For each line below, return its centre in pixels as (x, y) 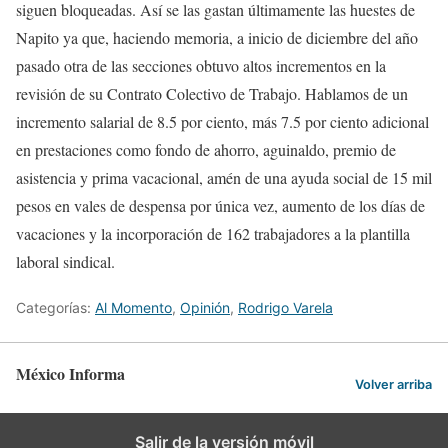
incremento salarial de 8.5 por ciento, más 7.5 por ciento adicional (222, 122)
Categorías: (55, 308)
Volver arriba (393, 384)
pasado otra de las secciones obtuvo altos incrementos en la (201, 66)
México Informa (70, 374)
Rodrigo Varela (285, 308)
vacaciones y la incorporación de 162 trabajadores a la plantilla (213, 234)
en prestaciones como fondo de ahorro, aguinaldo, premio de (206, 150)
